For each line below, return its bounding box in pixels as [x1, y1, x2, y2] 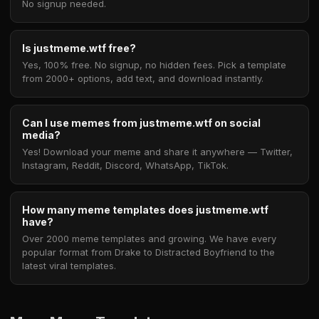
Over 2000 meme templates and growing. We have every [22, 233, 276, 244]
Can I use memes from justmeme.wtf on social [22, 117, 261, 129]
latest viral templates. [22, 260, 116, 271]
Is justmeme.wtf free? [22, 42, 136, 54]
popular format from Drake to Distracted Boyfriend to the [22, 246, 275, 258]
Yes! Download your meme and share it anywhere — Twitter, [22, 146, 293, 157]
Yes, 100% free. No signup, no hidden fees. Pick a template [22, 59, 286, 70]
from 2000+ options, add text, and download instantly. [22, 73, 263, 84]
